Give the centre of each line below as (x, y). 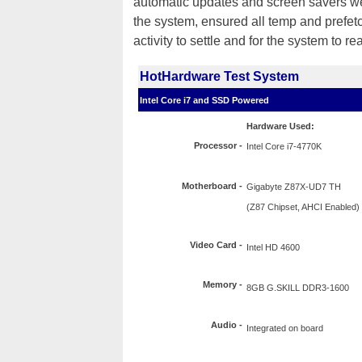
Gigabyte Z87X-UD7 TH (294, 187)
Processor (215, 145)
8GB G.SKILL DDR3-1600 (298, 288)
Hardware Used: (280, 126)
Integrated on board (285, 328)
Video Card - (216, 245)
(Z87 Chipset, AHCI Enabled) (303, 207)
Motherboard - (212, 186)
